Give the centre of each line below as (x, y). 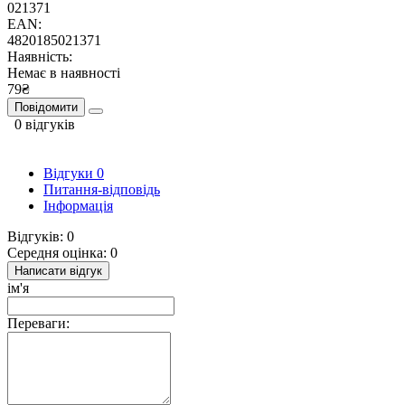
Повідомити (46, 107)
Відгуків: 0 (41, 236)
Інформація (78, 205)
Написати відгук (58, 270)
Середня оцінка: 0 (62, 252)
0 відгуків (45, 124)
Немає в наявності (64, 72)
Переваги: (38, 323)
